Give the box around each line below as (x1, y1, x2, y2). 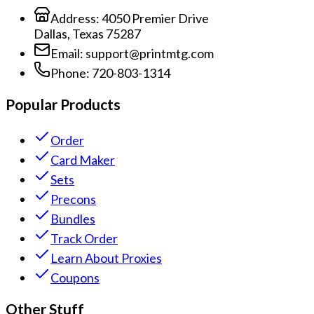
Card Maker (50, 151, 115, 168)
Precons (50, 191, 96, 207)
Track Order (50, 230, 118, 246)
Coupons (50, 269, 100, 285)
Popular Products (6, 95, 121, 114)
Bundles (50, 210, 95, 226)
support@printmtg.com (86, 46, 214, 62)
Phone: (50, 65, 90, 81)
